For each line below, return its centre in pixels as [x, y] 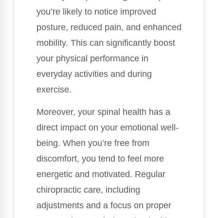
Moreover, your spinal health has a [103, 112]
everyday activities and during [94, 74]
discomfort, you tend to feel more [100, 159]
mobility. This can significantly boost [106, 43]
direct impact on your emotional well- [108, 128]
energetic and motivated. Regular [101, 174]
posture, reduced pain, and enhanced [109, 27]
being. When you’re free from [93, 143]
